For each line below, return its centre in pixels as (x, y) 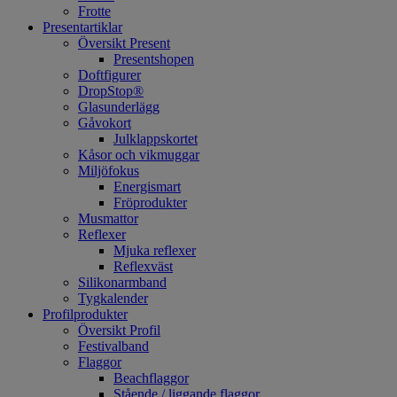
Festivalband (113, 346)
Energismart (147, 187)
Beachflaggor (151, 378)
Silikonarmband (122, 282)
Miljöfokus (109, 171)
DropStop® (111, 91)
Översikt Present (124, 43)
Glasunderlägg (119, 107)
